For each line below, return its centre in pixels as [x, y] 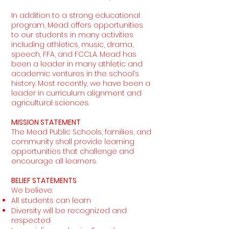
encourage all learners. [54, 161]
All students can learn [51, 200]
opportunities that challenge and [73, 151]
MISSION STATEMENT [46, 122]
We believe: [32, 190]
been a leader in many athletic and [77, 64]
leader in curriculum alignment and [76, 93]
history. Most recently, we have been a [81, 83]
